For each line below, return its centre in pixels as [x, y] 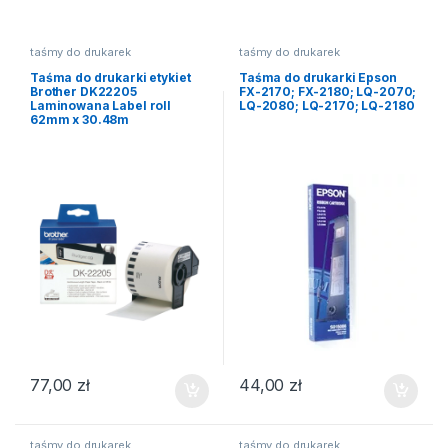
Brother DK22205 [83, 91]
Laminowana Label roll [100, 105]
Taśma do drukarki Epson [317, 77]
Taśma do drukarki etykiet [110, 77]
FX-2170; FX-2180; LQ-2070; [327, 91]
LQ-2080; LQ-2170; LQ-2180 [326, 105]
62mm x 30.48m [79, 119]
